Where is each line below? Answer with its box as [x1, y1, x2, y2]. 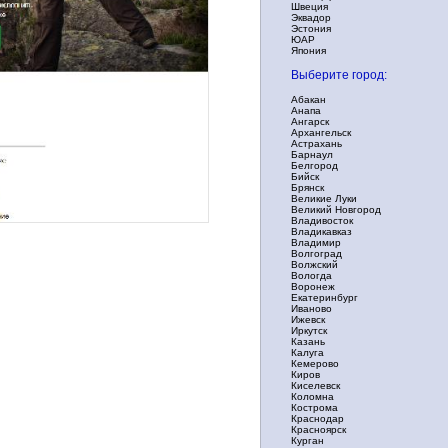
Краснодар [291, 413, 344, 424]
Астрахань [291, 138, 342, 149]
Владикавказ [291, 226, 352, 237]
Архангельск [291, 127, 351, 138]
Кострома [291, 402, 338, 413]
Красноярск [291, 424, 346, 435]
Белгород [291, 160, 338, 171]
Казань [291, 336, 325, 347]
